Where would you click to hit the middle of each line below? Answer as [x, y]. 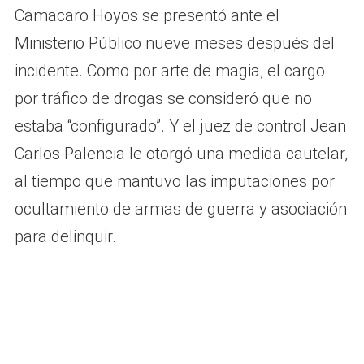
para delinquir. [65, 236]
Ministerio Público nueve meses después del [174, 43]
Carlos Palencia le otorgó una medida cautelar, [181, 153]
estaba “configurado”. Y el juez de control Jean [180, 126]
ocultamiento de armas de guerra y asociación [180, 208]
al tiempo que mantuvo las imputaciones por [174, 181]
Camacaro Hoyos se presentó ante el [147, 15]
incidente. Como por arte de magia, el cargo [169, 70]
